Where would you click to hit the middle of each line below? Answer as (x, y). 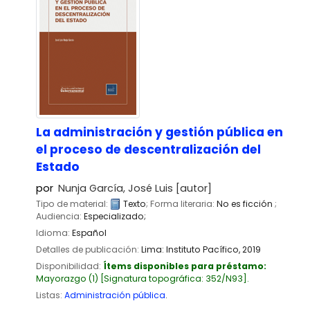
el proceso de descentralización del (148, 149)
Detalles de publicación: (89, 249)
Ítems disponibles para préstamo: (185, 266)
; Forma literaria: (181, 203)
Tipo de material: (73, 203)
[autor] (193, 188)
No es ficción (246, 203)
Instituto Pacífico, (204, 249)
